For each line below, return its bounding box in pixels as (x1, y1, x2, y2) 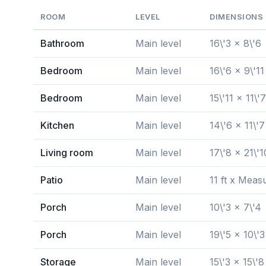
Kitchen (40, 119, 74, 131)
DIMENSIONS (210, 12, 264, 21)
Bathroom (40, 37, 84, 49)
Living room (40, 147, 93, 159)
